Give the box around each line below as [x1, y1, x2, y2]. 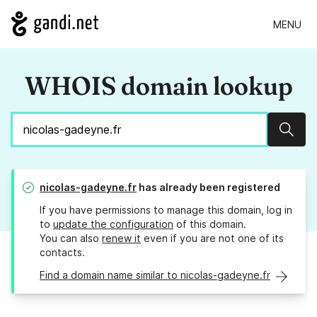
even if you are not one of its [141, 232, 284, 245]
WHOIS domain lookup [24, 70, 293, 102]
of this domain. [173, 218, 246, 231]
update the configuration [53, 218, 173, 231]
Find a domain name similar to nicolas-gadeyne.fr [40, 269, 270, 282]
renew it [102, 232, 141, 245]
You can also [40, 232, 102, 245]
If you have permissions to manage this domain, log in [40, 204, 292, 217]
